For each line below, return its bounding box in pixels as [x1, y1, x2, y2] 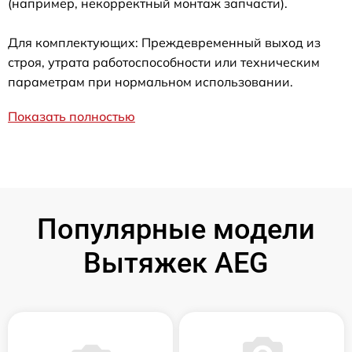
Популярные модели [37, 212, 315, 246]
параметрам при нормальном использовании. [8, 73, 293, 90]
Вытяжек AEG [83, 246, 269, 280]
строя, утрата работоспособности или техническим [8, 53, 320, 70]
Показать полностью [8, 108, 135, 124]
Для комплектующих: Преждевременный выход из [8, 34, 321, 50]
